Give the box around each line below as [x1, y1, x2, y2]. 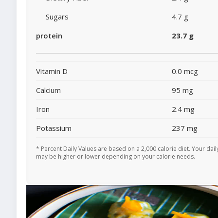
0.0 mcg [172, 66, 198, 76]
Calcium [36, 85, 61, 95]
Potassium [36, 123, 72, 133]
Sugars [46, 11, 69, 21]
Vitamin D [36, 66, 68, 76]
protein [36, 30, 62, 40]
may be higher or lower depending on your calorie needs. [36, 152, 195, 161]
